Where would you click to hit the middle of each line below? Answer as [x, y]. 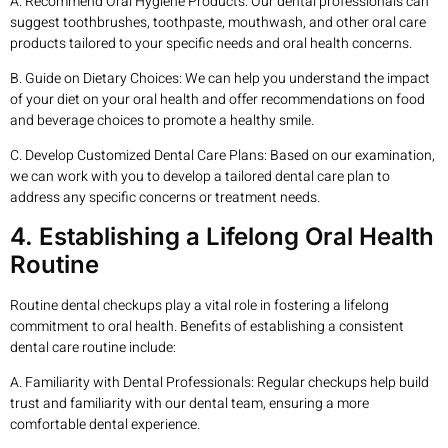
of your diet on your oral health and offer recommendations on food [217, 100]
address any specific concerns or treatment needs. [165, 198]
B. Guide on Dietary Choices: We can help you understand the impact [220, 79]
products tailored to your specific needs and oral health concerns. [211, 43]
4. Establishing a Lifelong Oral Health [222, 236]
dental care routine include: [93, 347]
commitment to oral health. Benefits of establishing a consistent [207, 326]
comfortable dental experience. [105, 425]
